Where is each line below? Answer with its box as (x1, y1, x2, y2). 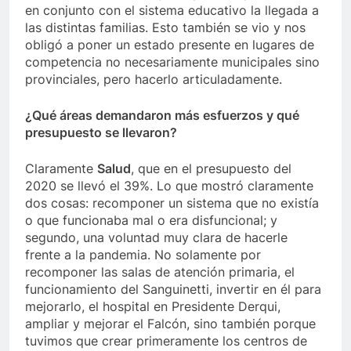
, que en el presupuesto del (131, 161, 291, 177)
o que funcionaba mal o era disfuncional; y (25, 212, 277, 229)
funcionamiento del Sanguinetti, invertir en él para (25, 281, 321, 298)
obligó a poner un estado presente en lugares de (25, 37, 314, 53)
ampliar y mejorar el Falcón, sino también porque (25, 316, 316, 332)
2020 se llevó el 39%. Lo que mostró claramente (25, 178, 313, 194)
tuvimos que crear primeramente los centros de (25, 333, 307, 349)
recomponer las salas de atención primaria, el (25, 264, 295, 280)
